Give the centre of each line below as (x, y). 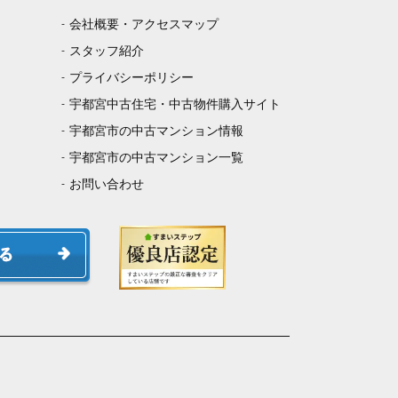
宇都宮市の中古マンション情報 (156, 131)
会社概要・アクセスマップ (143, 24)
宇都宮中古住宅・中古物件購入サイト (175, 104)
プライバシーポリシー (131, 78)
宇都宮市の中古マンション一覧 (156, 158)
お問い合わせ (106, 184)
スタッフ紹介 (106, 51)
